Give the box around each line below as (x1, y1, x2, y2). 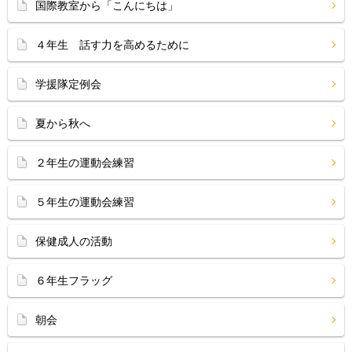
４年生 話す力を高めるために (35, 38, 189, 51)
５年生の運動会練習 (35, 196, 134, 208)
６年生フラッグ (35, 274, 112, 287)
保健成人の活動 (35, 235, 112, 247)
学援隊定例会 (35, 78, 101, 90)
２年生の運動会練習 (35, 156, 134, 169)
